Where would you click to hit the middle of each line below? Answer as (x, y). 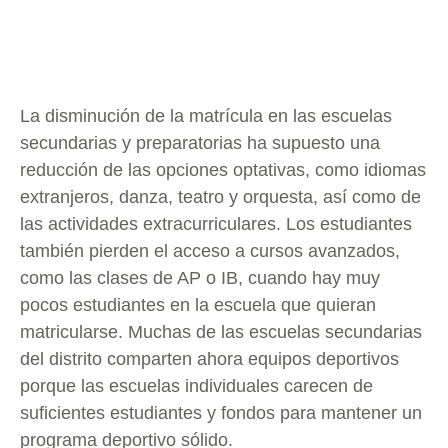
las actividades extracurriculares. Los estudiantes (216, 223)
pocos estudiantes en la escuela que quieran (198, 304)
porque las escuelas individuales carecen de (196, 385)
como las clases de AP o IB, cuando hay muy (200, 277)
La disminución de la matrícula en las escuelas (206, 115)
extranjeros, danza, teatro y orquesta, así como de (220, 196)
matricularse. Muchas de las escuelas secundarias (221, 331)
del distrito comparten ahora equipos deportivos (209, 358)
